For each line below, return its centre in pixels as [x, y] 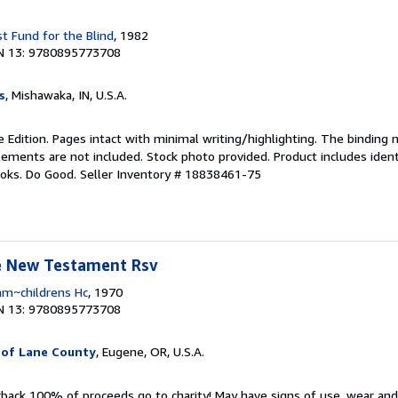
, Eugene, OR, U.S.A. [150, 351]
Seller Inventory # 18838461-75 [171, 174]
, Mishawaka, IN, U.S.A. [66, 95]
